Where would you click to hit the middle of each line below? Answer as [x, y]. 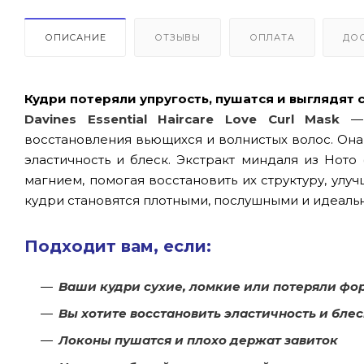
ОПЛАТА [272, 37]
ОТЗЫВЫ [178, 37]
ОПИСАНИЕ [76, 37]
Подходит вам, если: [118, 246]
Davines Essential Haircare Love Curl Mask [182, 119]
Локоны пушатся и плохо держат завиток [198, 340]
